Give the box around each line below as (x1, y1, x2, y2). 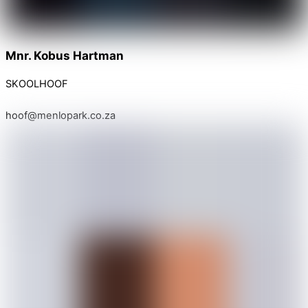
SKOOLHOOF (5, 78, 68, 91)
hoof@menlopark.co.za (5, 109, 115, 122)
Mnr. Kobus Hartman (5, 48, 124, 63)
